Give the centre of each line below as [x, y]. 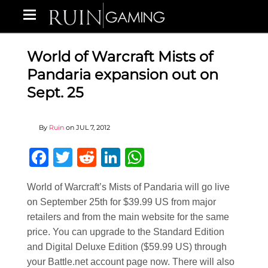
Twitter [101, 157]
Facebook [91, 157]
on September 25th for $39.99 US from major [121, 202]
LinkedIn [157, 157]
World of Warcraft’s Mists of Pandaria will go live [128, 187]
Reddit [124, 157]
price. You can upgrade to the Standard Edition [126, 232]
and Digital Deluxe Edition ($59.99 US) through [127, 247]
